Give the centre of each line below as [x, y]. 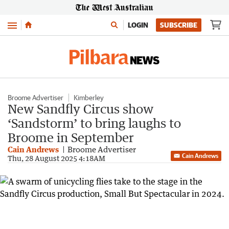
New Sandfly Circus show [81, 109]
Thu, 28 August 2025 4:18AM [56, 158]
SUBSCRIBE [179, 25]
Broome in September [71, 137]
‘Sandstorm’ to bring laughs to [94, 123]
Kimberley [89, 98]
